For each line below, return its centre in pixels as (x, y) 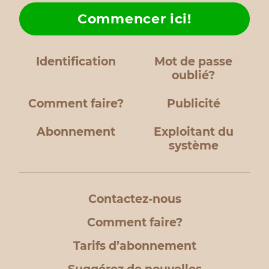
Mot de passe (193, 62)
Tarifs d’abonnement (134, 246)
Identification (76, 62)
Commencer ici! (134, 19)
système (193, 146)
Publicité (193, 104)
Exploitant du (193, 132)
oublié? (193, 75)
